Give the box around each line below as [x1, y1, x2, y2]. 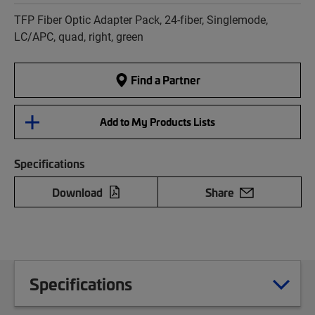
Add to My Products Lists [100, 115, 215, 129]
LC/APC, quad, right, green [14, 29, 143, 44]
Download [51, 184, 103, 200]
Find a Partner [129, 72, 200, 88]
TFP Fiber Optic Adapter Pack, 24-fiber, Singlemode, [14, 12, 268, 27]
